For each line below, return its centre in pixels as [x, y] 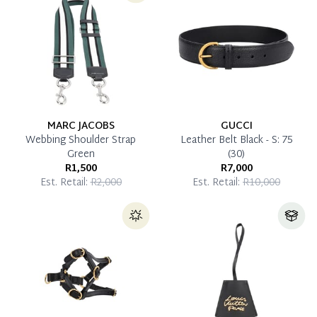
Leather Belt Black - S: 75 [236, 140]
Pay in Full [48, 39]
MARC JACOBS [81, 126]
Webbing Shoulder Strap [81, 140]
